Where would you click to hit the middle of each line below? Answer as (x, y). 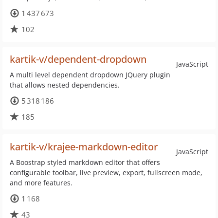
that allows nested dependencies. (65, 85)
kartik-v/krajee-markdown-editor (84, 147)
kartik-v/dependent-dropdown (78, 59)
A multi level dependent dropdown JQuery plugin (90, 75)
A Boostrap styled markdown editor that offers (85, 162)
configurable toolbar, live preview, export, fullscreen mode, (106, 173)
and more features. (41, 183)
